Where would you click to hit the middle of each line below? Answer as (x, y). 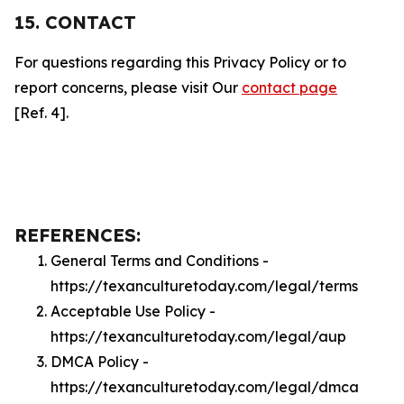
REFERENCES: (78, 235)
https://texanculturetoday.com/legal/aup (198, 336)
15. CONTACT (75, 22)
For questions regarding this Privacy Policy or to (180, 62)
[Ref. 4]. (41, 113)
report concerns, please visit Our (128, 87)
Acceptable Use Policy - (133, 311)
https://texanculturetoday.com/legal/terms (204, 286)
